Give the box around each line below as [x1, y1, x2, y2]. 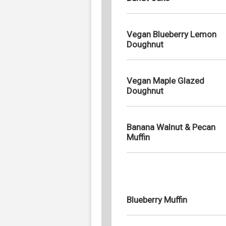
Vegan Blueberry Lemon [127, 29, 216, 39]
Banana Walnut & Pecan [127, 122, 215, 132]
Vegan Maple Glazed [127, 75, 204, 86]
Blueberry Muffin [127, 194, 187, 205]
